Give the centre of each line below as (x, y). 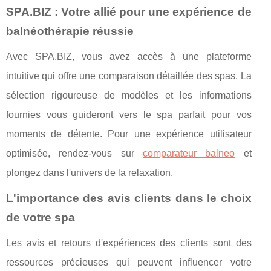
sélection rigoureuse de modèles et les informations (129, 95)
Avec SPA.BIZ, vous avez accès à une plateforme (129, 57)
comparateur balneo (189, 153)
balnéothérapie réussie (70, 31)
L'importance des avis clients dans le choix (129, 198)
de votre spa (41, 217)
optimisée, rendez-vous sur (74, 153)
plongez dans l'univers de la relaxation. (90, 173)
